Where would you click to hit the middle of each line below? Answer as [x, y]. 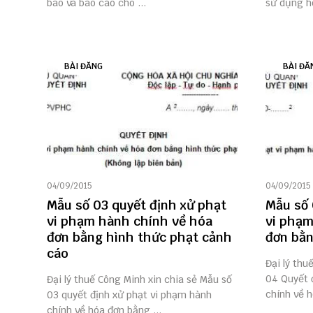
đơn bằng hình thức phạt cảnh [139, 238]
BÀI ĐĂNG [83, 67]
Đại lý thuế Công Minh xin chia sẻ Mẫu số [139, 280]
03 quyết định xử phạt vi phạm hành [129, 295]
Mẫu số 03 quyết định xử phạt [137, 205]
